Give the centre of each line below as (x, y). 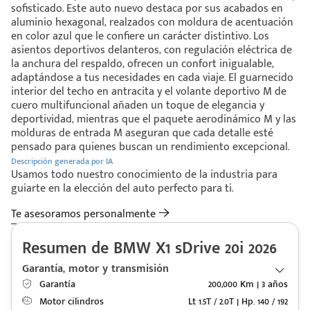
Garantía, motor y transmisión (95, 269)
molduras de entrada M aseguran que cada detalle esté (142, 134)
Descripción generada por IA (62, 162)
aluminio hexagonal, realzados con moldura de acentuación (152, 23)
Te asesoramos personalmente (85, 215)
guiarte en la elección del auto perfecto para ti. (122, 189)
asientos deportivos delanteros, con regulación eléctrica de (152, 51)
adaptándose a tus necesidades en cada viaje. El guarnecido (152, 78)
